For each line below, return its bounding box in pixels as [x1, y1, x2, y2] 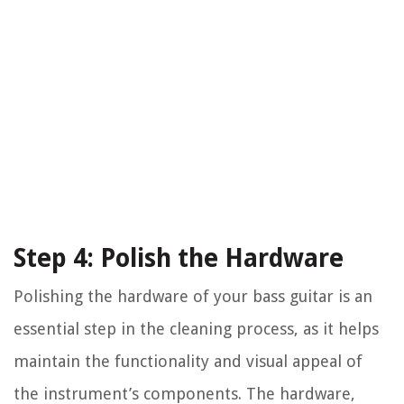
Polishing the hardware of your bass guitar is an [14, 287, 372, 307]
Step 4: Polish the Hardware [14, 243, 344, 274]
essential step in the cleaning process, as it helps [14, 319, 379, 339]
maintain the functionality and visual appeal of [14, 352, 363, 372]
